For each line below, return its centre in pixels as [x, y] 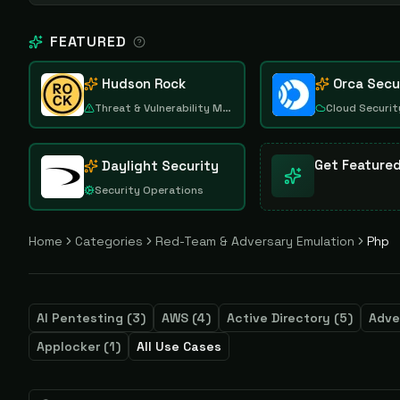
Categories [109, 241]
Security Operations [149, 190]
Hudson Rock [144, 83]
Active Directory [279, 318]
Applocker [68, 346]
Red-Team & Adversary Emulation [255, 241]
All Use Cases [179, 346]
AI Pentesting [80, 318]
